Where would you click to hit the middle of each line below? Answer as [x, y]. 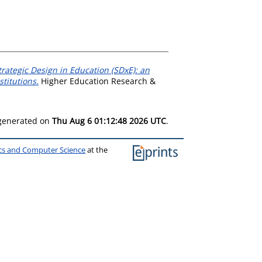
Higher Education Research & [97, 81]
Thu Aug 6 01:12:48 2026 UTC [109, 120]
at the [97, 150]
